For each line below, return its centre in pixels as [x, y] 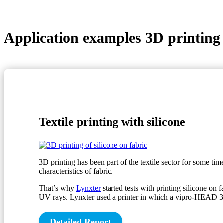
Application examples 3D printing [112, 37]
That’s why [57, 188]
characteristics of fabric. [76, 171]
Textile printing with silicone [112, 122]
